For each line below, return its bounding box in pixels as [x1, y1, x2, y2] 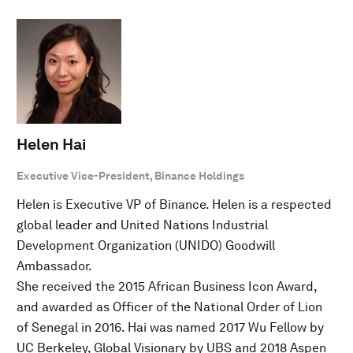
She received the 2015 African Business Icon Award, [17, 279, 317, 294]
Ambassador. [17, 258, 92, 273]
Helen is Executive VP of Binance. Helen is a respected [17, 197, 332, 212]
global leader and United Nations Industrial [17, 217, 268, 232]
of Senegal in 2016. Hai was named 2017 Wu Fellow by [17, 320, 324, 335]
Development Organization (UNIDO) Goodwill [17, 238, 275, 253]
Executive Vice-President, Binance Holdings [17, 169, 244, 182]
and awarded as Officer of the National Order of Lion [17, 299, 322, 314]
